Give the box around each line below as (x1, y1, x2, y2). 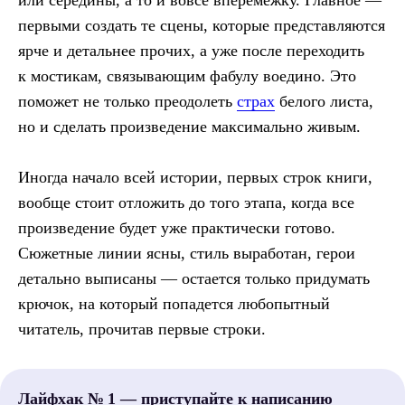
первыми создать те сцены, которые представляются (18, 16, 385, 35)
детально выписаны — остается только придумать (18, 269, 370, 288)
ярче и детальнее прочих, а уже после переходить (18, 42, 364, 61)
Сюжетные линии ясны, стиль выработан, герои (18, 244, 355, 263)
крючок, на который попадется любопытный (18, 295, 330, 314)
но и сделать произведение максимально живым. (18, 118, 361, 137)
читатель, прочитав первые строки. (18, 320, 266, 339)
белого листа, (275, 92, 373, 111)
